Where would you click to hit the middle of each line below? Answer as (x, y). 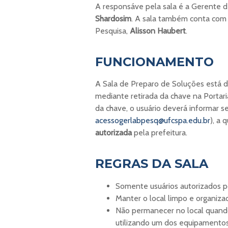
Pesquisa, (112, 31)
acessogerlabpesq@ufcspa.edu (148, 120)
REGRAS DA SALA (152, 164)
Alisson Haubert (158, 31)
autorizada (113, 132)
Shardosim (113, 18)
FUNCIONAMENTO (154, 62)
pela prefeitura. (160, 132)
